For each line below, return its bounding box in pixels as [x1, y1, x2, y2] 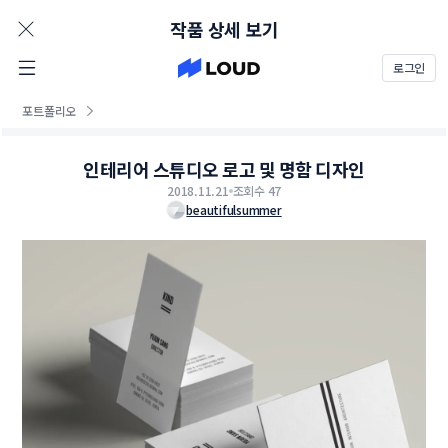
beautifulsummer [186, 201, 282, 218]
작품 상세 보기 [170, 16, 278, 42]
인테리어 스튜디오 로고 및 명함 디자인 [83, 156, 365, 182]
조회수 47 [232, 182, 281, 199]
